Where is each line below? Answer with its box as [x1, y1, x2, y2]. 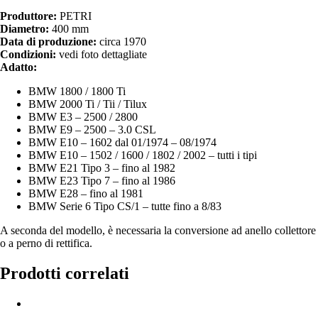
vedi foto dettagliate [56, 48, 147, 60]
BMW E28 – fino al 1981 [28, 187, 143, 199]
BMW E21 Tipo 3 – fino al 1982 [28, 161, 175, 174]
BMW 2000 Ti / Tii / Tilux [28, 97, 147, 110]
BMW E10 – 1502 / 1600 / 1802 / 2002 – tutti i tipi [28, 148, 257, 161]
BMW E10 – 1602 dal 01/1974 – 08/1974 [28, 136, 216, 148]
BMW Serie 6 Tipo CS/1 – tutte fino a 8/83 [28, 199, 221, 212]
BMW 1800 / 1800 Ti [28, 84, 126, 97]
